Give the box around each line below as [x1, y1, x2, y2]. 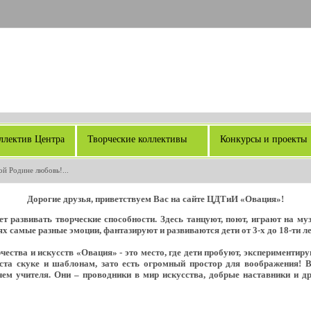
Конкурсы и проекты [220, 134, 307, 144]
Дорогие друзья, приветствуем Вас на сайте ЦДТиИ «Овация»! [26, 194, 284, 204]
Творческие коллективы [87, 134, 187, 144]
